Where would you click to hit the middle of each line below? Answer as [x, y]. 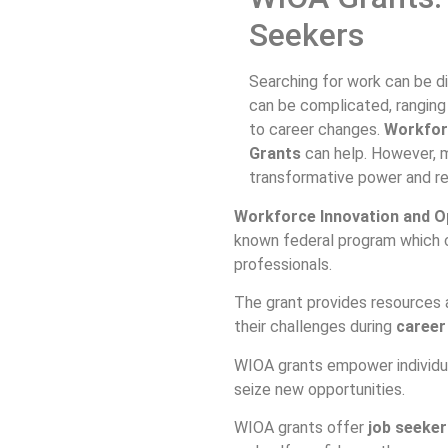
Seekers [306, 35]
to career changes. [316, 129]
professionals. [283, 264]
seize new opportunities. [319, 389]
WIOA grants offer [301, 428]
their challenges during [315, 327]
